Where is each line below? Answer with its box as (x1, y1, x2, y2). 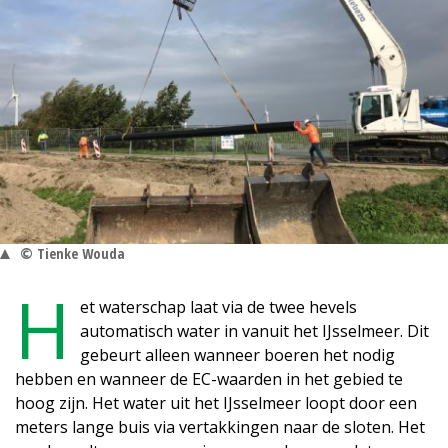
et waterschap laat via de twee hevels (80, 296, 357, 319)
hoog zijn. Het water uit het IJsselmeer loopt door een (15, 392, 417, 415)
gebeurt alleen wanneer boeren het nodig (80, 344, 395, 367)
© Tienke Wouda (20, 244, 125, 264)
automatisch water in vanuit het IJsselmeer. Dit (80, 320, 429, 343)
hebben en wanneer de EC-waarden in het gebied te (15, 368, 403, 391)
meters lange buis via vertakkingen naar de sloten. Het (15, 416, 425, 439)
